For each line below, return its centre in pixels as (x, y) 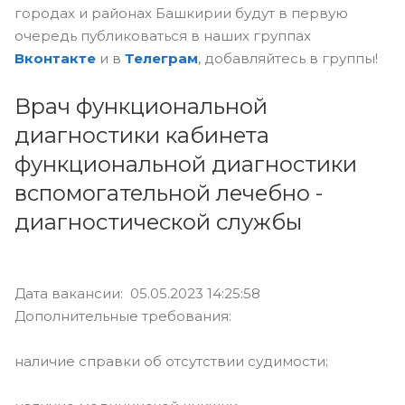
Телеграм (161, 58)
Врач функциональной (141, 106)
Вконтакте (55, 58)
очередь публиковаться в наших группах (163, 35)
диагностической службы (158, 221)
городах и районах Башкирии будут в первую (181, 13)
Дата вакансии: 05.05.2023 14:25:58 (137, 293)
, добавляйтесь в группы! (288, 58)
